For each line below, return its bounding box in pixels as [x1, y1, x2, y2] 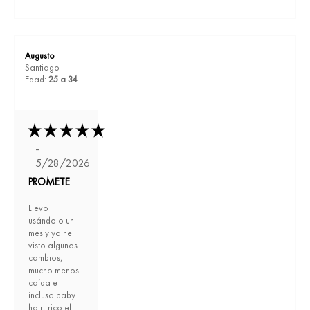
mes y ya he [28, 226, 72, 239]
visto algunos [28, 239, 77, 251]
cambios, [28, 251, 63, 264]
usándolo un [28, 214, 74, 226]
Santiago [25, 61, 60, 73]
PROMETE [28, 174, 70, 188]
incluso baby [28, 289, 75, 301]
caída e [28, 276, 57, 289]
